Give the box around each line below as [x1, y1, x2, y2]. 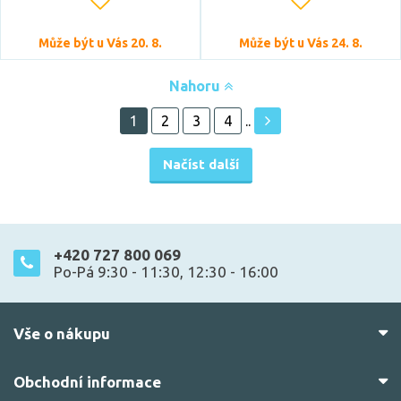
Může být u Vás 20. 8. [38, 36, 162, 50]
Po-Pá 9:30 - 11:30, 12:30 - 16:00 [54, 263, 278, 280]
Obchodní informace [13, 373, 161, 390]
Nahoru [168, 78, 224, 94]
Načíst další [162, 157, 239, 172]
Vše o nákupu [13, 325, 110, 342]
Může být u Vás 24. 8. [239, 36, 363, 50]
